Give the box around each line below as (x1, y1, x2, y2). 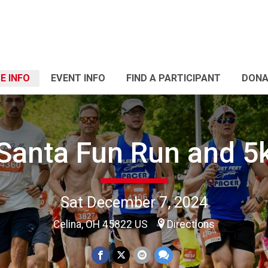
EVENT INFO (51, 72, 105, 84)
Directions (167, 218, 215, 230)
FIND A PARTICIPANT (126, 72, 221, 84)
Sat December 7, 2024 (60, 193, 208, 211)
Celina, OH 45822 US (53, 218, 150, 230)
